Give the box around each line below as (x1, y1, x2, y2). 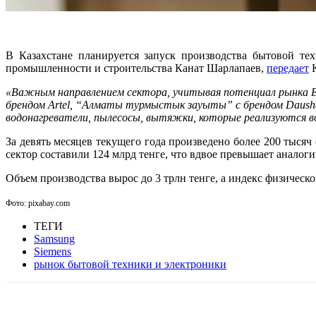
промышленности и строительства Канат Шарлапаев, (6, 61, 267, 74)
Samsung (34, 232, 75, 245)
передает (267, 61, 309, 74)
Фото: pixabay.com (6, 197, 70, 208)
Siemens (34, 245, 71, 257)
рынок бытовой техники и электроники (34, 257, 226, 270)
